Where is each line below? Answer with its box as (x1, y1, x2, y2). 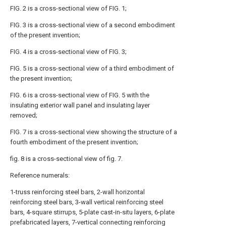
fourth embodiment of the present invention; (10, 138, 138, 146)
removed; (10, 111, 37, 119)
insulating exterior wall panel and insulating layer (10, 101, 150, 109)
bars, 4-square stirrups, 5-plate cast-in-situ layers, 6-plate (10, 208, 175, 216)
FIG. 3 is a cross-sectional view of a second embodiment (10, 21, 175, 29)
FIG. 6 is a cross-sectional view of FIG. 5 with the (10, 91, 149, 99)
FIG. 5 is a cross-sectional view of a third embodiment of (10, 65, 174, 72)
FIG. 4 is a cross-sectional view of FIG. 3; (10, 48, 127, 55)
